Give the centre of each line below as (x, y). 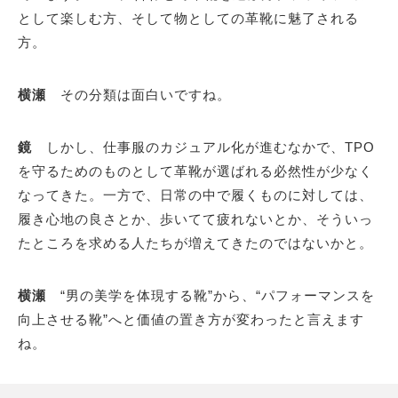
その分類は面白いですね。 (146, 94)
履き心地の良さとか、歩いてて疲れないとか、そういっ (195, 219)
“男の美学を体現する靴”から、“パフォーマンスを (218, 295)
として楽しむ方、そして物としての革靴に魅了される (188, 18)
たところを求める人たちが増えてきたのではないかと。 (195, 243)
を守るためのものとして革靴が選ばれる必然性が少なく (195, 171)
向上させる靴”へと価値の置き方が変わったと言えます (191, 319)
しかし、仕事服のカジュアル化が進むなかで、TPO (211, 147)
